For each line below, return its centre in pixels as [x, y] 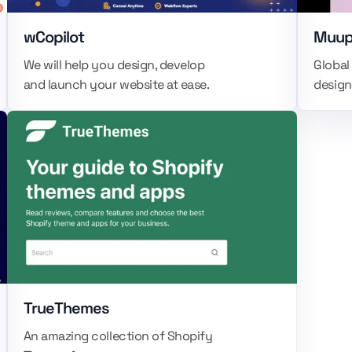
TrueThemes [66, 308]
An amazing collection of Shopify [118, 336]
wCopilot [53, 37]
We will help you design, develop [114, 65]
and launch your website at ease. [116, 84]
